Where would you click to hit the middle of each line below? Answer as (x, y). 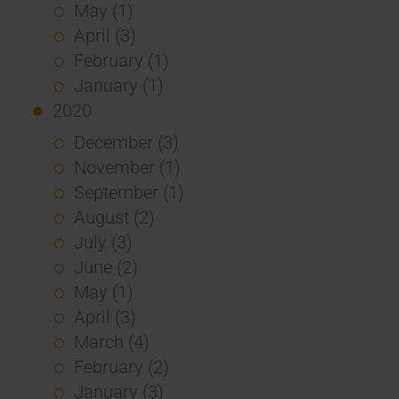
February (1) (121, 60)
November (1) (127, 167)
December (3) (126, 142)
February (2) (121, 366)
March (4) (111, 342)
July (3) (103, 242)
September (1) (129, 192)
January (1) (118, 85)
